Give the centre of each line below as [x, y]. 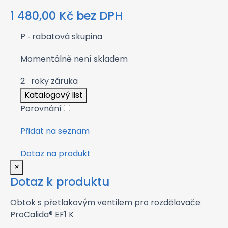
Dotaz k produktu [60, 182]
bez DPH [99, 16]
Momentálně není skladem [74, 59]
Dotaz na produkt [55, 153]
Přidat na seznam [55, 131]
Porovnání [42, 109]
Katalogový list [54, 95]
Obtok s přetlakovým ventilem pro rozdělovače [105, 202]
